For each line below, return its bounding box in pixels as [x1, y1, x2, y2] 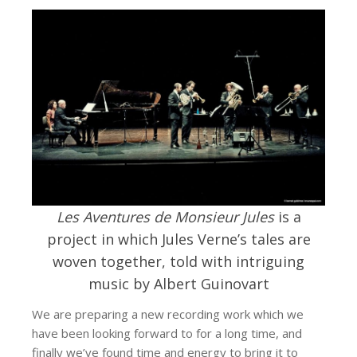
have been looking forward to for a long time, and [32, 325, 302, 342]
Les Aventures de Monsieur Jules [56, 207, 274, 227]
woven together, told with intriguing [53, 252, 304, 272]
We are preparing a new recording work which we [32, 306, 304, 323]
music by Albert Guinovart [88, 274, 269, 294]
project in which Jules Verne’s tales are [46, 229, 311, 249]
